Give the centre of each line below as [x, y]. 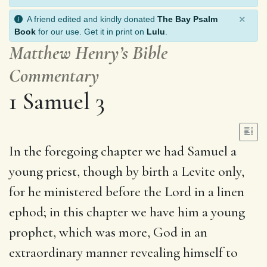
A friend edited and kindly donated [90, 19]
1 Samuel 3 [57, 101]
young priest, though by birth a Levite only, [127, 171]
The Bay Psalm [187, 19]
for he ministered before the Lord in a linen [127, 192]
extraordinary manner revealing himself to [123, 252]
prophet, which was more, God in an [108, 232]
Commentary [54, 75]
